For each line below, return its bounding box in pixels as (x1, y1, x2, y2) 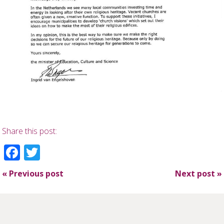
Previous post (7, 167, 64, 179)
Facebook (20, 141, 94, 163)
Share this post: (2, 125, 57, 136)
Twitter (40, 141, 98, 163)
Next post (174, 167, 217, 179)
